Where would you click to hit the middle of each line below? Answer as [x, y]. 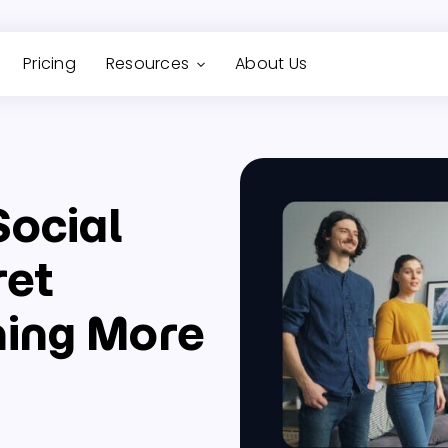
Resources [147, 63]
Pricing [49, 63]
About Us [271, 63]
